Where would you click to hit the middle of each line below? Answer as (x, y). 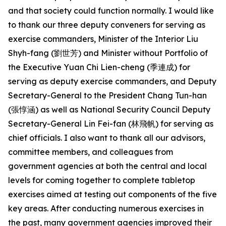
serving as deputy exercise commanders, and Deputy (112, 81)
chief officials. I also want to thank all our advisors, (107, 138)
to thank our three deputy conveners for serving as (107, 25)
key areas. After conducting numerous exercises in (106, 208)
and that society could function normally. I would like (111, 11)
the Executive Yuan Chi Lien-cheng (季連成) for (99, 67)
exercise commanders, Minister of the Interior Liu (103, 39)
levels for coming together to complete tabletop (102, 180)
